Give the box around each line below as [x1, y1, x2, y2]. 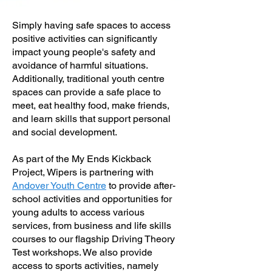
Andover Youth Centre [12, 180, 106, 191]
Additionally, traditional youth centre [12, 73, 165, 84]
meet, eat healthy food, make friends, [12, 100, 169, 111]
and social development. [12, 126, 121, 138]
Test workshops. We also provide [12, 246, 152, 258]
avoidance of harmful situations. [12, 59, 148, 71]
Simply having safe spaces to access [12, 19, 171, 31]
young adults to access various [12, 206, 144, 218]
